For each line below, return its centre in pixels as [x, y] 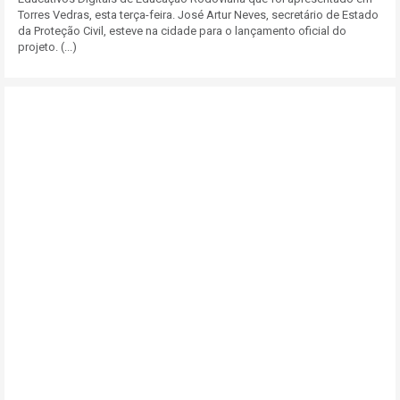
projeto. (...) [47, 47]
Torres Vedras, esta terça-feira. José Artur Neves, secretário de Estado [198, 15]
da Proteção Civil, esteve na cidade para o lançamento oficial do [182, 31]
